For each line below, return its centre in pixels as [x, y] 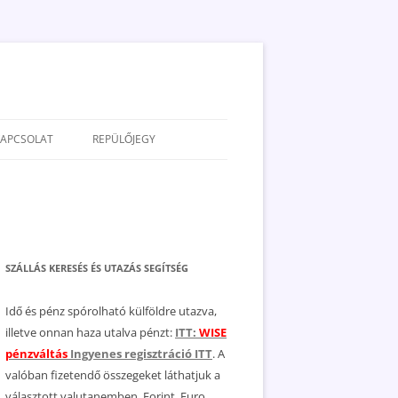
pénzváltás [36, 354]
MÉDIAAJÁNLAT [37, 249]
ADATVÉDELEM [37, 176]
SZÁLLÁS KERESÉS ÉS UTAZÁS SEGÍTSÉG [97, 268]
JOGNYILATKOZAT [43, 213]
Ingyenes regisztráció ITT [140, 354]
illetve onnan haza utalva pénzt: [90, 332]
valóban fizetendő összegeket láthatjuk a [113, 375]
